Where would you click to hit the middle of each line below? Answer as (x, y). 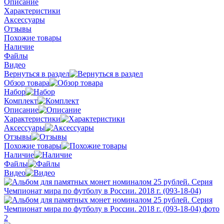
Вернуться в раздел (37, 73)
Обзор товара (27, 82)
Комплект (21, 100)
